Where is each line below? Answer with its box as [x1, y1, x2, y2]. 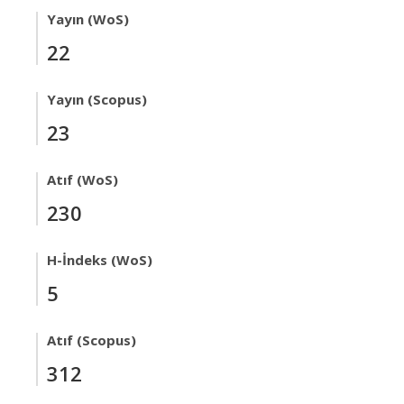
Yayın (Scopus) [47, 90, 147, 108]
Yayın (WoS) [47, 10, 129, 28]
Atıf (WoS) [47, 170, 118, 188]
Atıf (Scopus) [47, 331, 136, 349]
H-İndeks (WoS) [47, 251, 152, 269]
